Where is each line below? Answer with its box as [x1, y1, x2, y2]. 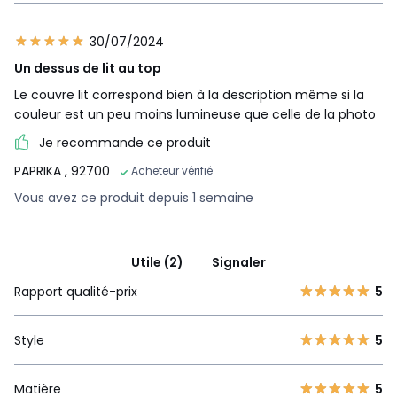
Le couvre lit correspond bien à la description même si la [14, 86, 364, 105]
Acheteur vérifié [131, 163, 213, 179]
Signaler [212, 253, 266, 272]
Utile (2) [131, 253, 183, 272]
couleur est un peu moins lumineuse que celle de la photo [14, 105, 376, 124]
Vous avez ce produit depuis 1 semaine [14, 189, 253, 207]
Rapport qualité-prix [14, 283, 137, 301]
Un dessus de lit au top [14, 59, 161, 78]
